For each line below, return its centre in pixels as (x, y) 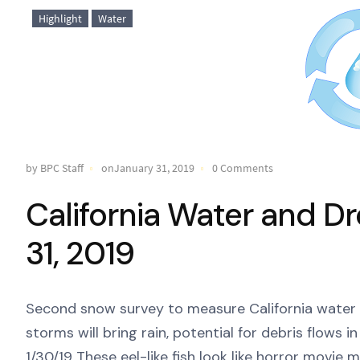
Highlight (60, 19)
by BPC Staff (55, 168)
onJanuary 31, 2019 (148, 168)
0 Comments (243, 168)
